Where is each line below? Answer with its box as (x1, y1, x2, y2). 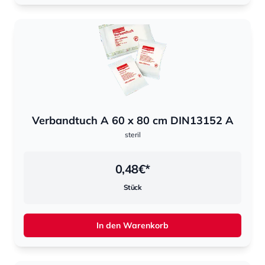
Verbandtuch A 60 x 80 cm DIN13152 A (31, 114, 234, 127)
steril (124, 130, 141, 139)
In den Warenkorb (96, 220, 169, 231)
